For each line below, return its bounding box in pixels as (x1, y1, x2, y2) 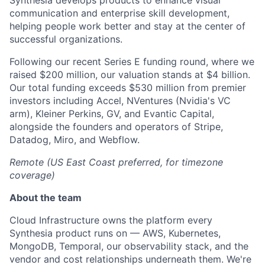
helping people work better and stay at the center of (9, 20, 245, 32)
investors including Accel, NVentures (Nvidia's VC (9, 95, 231, 106)
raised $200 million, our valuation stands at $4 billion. (9, 69, 250, 80)
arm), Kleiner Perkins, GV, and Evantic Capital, (9, 108, 214, 119)
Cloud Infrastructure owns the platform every (9, 214, 212, 226)
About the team (9, 192, 82, 203)
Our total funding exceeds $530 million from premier (9, 82, 246, 93)
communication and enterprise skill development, (9, 7, 230, 19)
